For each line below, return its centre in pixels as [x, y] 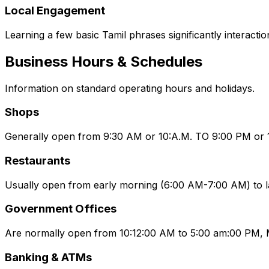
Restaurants [38, 160]
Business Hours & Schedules [104, 61]
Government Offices [61, 209]
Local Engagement [55, 11]
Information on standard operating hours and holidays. [130, 88]
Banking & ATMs [48, 257]
